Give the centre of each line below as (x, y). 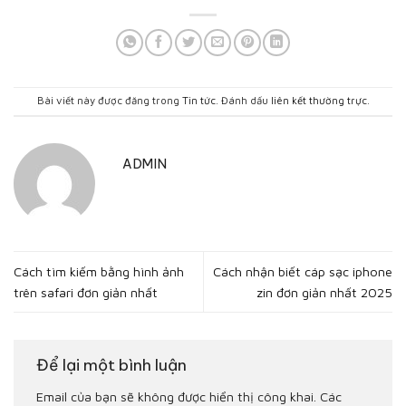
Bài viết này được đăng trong (109, 101)
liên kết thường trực (319, 101)
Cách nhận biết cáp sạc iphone (303, 272)
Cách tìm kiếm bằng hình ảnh (99, 272)
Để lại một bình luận (111, 366)
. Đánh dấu (243, 101)
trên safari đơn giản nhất (86, 293)
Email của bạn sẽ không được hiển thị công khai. (176, 396)
